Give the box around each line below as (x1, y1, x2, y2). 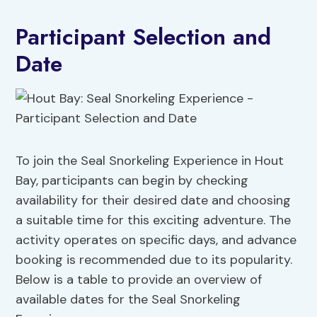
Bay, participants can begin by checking (16, 172, 249, 190)
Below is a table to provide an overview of (16, 271, 263, 289)
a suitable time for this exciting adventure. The (16, 212, 292, 229)
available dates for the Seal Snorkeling (16, 291, 241, 309)
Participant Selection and (16, 21, 272, 54)
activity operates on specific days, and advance (16, 231, 297, 249)
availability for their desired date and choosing (16, 192, 292, 209)
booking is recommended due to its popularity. (16, 251, 293, 269)
